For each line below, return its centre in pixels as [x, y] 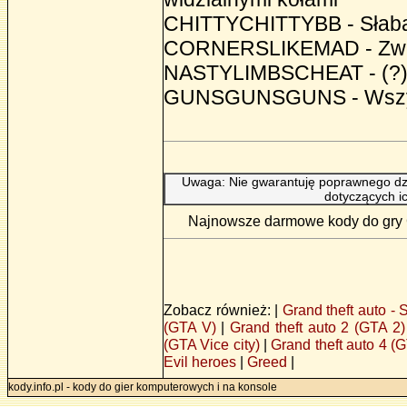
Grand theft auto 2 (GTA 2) [318, 327]
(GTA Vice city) [212, 344]
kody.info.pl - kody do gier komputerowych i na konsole [143, 387]
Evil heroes [200, 361]
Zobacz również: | [223, 309]
